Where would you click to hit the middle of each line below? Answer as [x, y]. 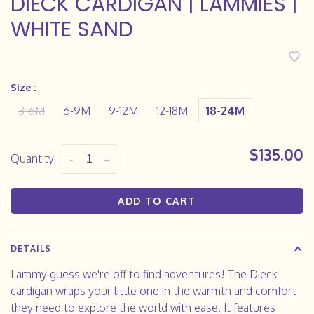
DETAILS [31, 249]
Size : [23, 87]
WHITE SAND [72, 29]
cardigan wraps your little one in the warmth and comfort [153, 291]
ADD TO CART [157, 201]
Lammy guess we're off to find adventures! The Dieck [144, 274]
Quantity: [33, 158]
